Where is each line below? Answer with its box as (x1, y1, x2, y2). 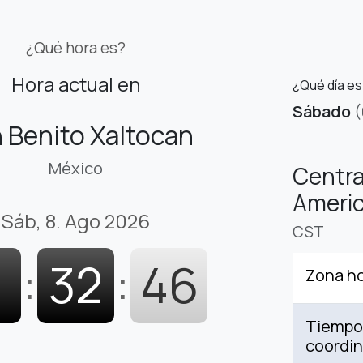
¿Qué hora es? (26, 37, 126, 59)
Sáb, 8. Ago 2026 (2, 207, 150, 235)
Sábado (293, 100, 351, 123)
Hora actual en (11, 70, 140, 98)
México (49, 157, 103, 180)
